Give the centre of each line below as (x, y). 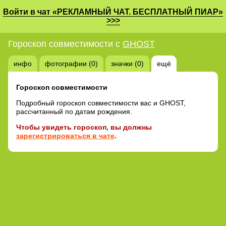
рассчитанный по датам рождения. (74, 111)
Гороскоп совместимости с (65, 44)
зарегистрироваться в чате (65, 135)
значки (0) (127, 63)
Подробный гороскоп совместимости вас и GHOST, (101, 103)
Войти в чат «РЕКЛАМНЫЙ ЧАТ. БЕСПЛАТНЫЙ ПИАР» (113, 12)
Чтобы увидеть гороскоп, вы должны (84, 127)
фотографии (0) (71, 63)
